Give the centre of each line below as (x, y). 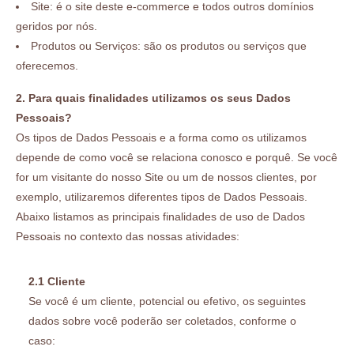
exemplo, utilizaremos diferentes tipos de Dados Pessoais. (162, 196)
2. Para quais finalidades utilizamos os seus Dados (153, 98)
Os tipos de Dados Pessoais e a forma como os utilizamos (161, 137)
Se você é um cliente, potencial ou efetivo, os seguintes (167, 301)
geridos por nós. (56, 26)
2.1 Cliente (57, 281)
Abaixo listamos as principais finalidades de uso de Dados (160, 216)
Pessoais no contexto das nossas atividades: (128, 236)
